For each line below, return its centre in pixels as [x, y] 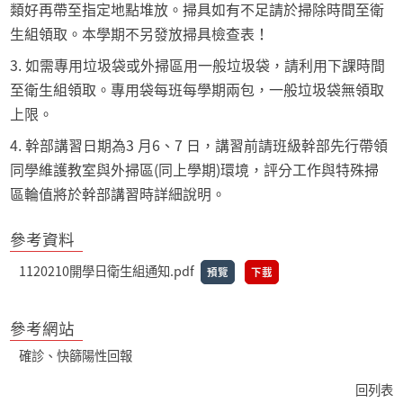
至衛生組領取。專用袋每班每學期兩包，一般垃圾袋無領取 [197, 90]
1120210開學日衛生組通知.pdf [107, 271]
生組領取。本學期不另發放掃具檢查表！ [140, 34]
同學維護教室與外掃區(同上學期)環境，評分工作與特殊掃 [195, 170]
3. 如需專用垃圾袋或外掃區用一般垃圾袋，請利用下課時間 [198, 65]
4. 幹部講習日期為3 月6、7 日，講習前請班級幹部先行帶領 [199, 145]
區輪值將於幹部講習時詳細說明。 [118, 194]
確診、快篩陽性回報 [76, 356]
